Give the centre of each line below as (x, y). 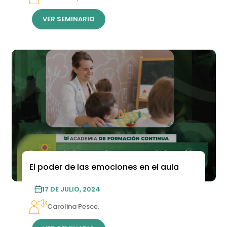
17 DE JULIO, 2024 (71, 190)
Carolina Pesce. (73, 206)
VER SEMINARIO (68, 19)
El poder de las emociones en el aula (104, 167)
